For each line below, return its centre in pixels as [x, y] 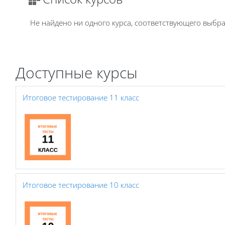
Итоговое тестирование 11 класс [81, 97]
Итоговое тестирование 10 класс [81, 185]
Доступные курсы [77, 72]
